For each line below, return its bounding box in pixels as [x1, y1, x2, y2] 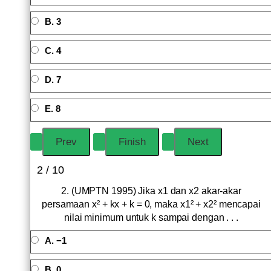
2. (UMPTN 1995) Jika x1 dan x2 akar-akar [61, 186, 241, 196]
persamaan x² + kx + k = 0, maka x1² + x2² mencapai [42, 199, 261, 209]
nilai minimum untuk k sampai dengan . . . [64, 212, 238, 223]
